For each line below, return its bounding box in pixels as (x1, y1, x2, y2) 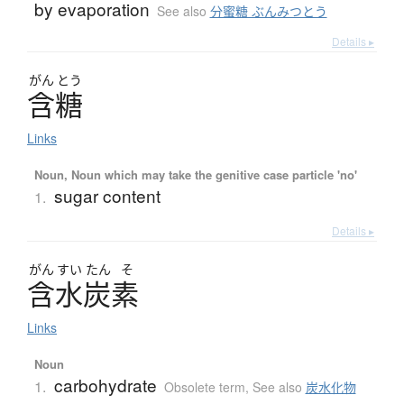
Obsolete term (163, 378, 245, 397)
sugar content (53, 183, 161, 208)
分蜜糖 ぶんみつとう (209, 2, 327, 21)
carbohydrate (53, 372, 157, 398)
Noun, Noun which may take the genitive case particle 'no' (33, 166, 357, 184)
